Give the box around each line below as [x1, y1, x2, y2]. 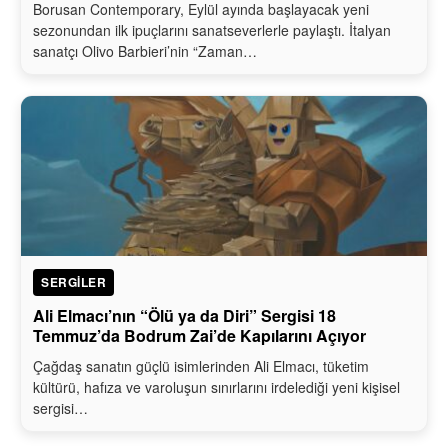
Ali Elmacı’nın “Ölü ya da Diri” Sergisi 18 [33, 303, 336, 327]
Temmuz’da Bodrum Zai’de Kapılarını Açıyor [33, 323, 366, 347]
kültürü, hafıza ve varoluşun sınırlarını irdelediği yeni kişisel [33, 376, 400, 397]
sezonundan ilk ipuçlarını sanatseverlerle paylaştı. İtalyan [33, 19, 391, 40]
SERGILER [41, 272, 106, 291]
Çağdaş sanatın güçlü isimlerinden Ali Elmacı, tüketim [33, 355, 369, 376]
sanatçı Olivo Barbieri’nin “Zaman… [33, 40, 257, 61]
